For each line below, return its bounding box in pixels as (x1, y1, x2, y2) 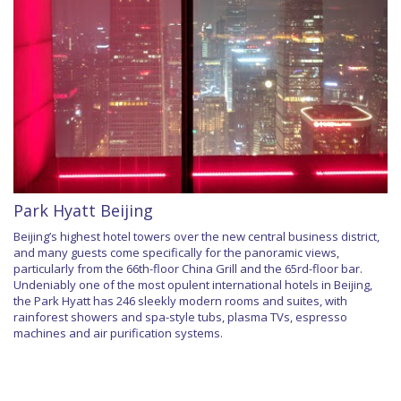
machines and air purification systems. (13, 324, 223, 341)
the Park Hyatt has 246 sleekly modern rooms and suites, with (13, 292, 347, 309)
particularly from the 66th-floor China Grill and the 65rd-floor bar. (13, 260, 363, 277)
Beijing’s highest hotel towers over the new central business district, (13, 227, 380, 244)
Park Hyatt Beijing (13, 199, 153, 221)
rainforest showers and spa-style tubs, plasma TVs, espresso (13, 308, 347, 325)
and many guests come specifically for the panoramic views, (13, 243, 339, 260)
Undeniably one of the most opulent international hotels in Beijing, (13, 276, 372, 293)
